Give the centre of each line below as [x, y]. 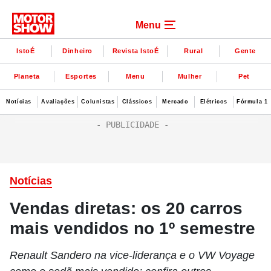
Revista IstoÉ [135, 51]
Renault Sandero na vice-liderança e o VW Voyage [132, 255]
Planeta [27, 76]
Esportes [81, 76]
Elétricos [214, 101]
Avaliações [58, 101]
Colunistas [98, 101]
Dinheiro [78, 51]
